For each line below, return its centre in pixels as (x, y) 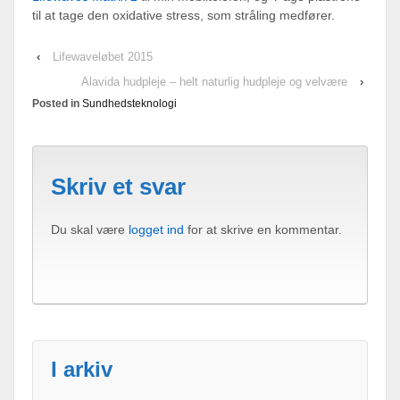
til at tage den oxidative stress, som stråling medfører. (183, 15)
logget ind (156, 229)
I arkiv (82, 370)
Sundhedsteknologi (129, 103)
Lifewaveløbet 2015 (103, 56)
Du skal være (90, 229)
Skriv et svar (118, 187)
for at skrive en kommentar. (263, 229)
